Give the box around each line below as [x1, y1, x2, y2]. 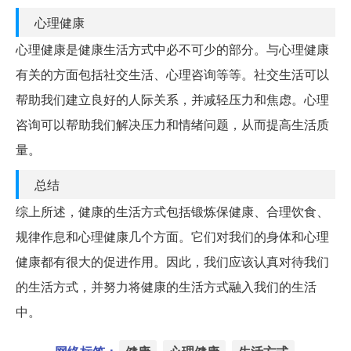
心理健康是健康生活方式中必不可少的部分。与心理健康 [16, 39, 329, 58]
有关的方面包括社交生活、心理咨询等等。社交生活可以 [16, 64, 329, 83]
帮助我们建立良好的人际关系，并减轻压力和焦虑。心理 [16, 89, 329, 108]
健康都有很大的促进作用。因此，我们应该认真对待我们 [16, 251, 329, 270]
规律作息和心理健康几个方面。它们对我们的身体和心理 [16, 226, 329, 245]
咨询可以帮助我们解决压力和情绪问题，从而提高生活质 [16, 114, 329, 133]
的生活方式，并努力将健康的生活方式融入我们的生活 [16, 277, 317, 295]
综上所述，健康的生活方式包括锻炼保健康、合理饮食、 [16, 201, 329, 220]
